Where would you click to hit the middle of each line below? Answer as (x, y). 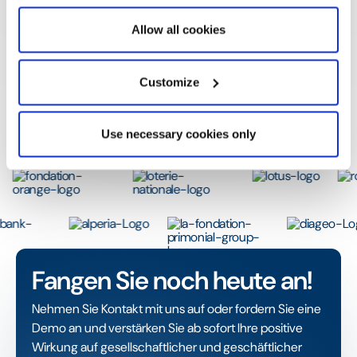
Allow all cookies (178, 29)
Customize (170, 82)
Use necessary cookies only (178, 134)
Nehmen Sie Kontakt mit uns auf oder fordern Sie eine (177, 308)
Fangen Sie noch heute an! (172, 280)
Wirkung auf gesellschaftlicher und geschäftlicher (167, 347)
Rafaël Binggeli (64, 138)
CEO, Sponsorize (61, 159)
